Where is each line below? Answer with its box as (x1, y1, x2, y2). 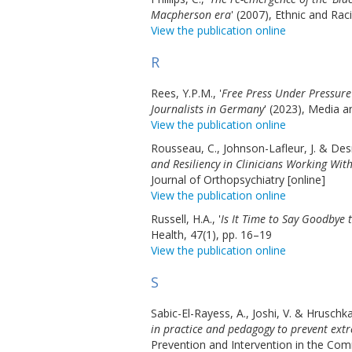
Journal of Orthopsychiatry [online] (151, 172, 325, 187)
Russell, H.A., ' (151, 211, 221, 226)
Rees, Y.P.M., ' (151, 86, 222, 101)
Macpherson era (151, 7, 231, 22)
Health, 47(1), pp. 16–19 (151, 227, 272, 242)
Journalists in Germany (151, 101, 264, 116)
